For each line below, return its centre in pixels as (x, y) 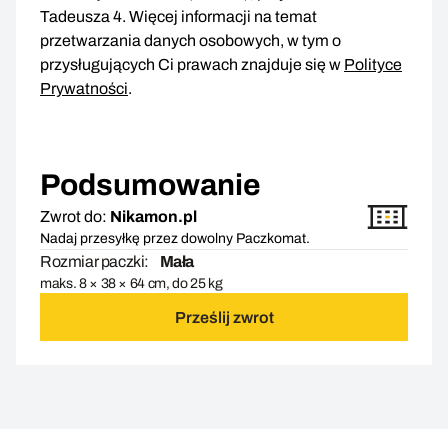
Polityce (373, 65)
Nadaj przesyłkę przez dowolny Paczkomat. (175, 239)
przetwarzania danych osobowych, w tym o (190, 41)
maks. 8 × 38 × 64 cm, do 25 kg (131, 284)
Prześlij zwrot (224, 317)
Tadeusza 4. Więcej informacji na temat (178, 17)
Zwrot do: (73, 217)
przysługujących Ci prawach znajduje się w (192, 65)
